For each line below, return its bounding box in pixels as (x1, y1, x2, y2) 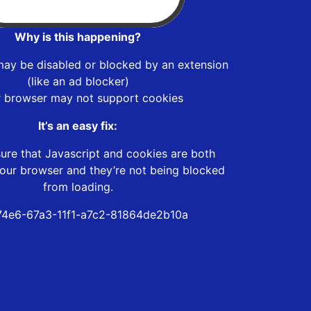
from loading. (42, 179, 113, 194)
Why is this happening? (15, 29, 141, 44)
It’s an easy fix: (38, 118, 117, 133)
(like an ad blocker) (26, 74, 129, 88)
